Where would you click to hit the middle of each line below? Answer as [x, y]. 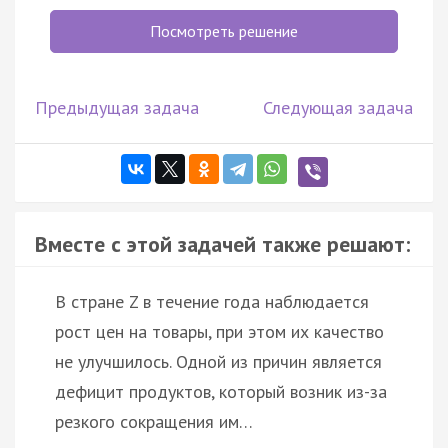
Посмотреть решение [224, 30]
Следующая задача [338, 107]
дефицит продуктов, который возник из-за [221, 391]
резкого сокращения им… [154, 421]
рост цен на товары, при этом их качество [219, 331]
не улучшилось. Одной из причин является [218, 361]
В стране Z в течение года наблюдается [212, 301]
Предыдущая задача [117, 107]
